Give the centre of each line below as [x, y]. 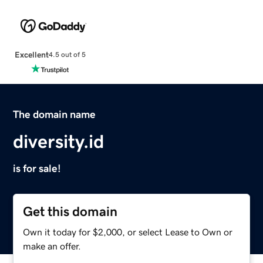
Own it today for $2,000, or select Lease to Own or [128, 232]
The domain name [55, 114]
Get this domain [70, 211]
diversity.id [59, 141]
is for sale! [37, 168]
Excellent [31, 54]
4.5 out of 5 [67, 55]
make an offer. [52, 246]
